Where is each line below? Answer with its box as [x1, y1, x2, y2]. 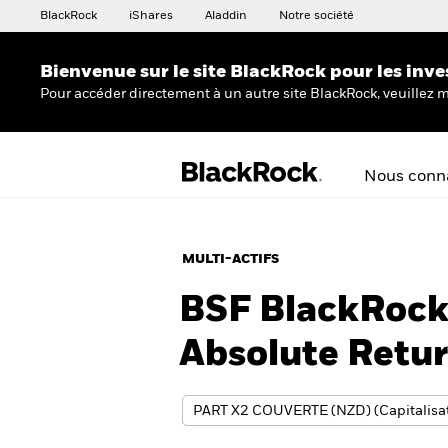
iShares [129, 10, 173, 22]
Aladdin [205, 10, 247, 22]
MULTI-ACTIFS [182, 253, 279, 266]
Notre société [279, 10, 354, 22]
